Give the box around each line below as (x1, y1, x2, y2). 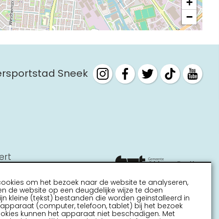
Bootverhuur (64, 56, 117, 68)
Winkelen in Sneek (64, 38, 140, 51)
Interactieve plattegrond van (64, 3, 189, 16)
